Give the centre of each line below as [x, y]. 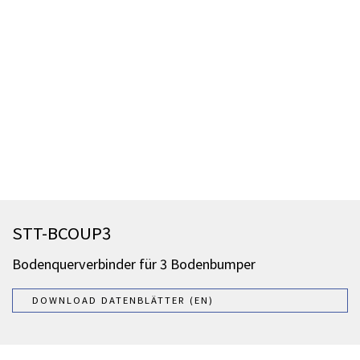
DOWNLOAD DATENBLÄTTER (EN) [123, 301]
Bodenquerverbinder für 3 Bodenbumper [134, 264]
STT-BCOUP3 [61, 233]
